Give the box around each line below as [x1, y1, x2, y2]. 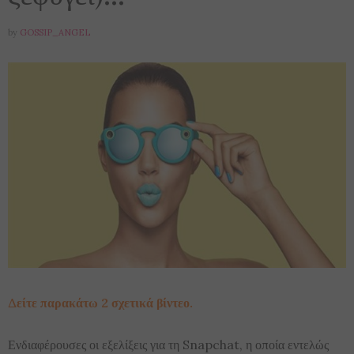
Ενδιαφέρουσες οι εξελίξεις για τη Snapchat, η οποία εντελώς [8, 336, 329, 352]
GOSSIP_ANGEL [20, 26, 90, 38]
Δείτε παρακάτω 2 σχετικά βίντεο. [8, 294, 193, 311]
